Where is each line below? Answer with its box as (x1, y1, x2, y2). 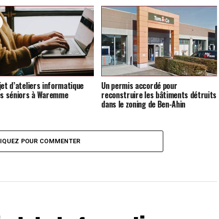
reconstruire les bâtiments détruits (101, 89, 217, 101)
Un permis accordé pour (101, 80, 177, 92)
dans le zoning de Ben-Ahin (101, 98, 185, 110)
